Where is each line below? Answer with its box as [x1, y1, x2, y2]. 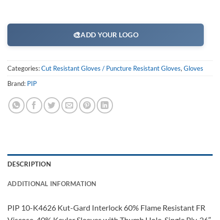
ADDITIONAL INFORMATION [7, 179, 97, 188]
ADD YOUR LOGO [81, 30, 138, 39]
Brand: [7, 79, 27, 87]
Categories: [7, 64, 41, 72]
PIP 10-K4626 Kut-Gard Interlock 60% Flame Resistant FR [7, 202, 205, 212]
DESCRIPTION [7, 160, 51, 168]
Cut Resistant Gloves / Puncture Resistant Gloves [41, 64, 181, 72]
